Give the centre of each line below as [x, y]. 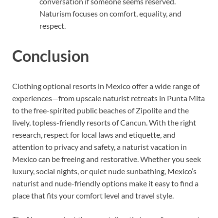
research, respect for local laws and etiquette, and [94, 134]
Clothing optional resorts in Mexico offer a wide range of [106, 86]
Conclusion [51, 56]
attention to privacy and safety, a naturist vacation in [100, 146]
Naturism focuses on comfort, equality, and [110, 14]
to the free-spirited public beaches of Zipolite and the [100, 110]
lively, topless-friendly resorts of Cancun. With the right [104, 122]
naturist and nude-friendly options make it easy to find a [105, 183]
